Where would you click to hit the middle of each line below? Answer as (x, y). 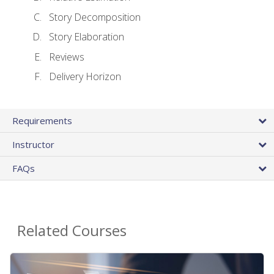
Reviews (67, 57)
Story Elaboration (87, 37)
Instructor (33, 144)
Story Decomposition (95, 17)
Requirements (42, 120)
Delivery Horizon (85, 77)
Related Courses (72, 230)
